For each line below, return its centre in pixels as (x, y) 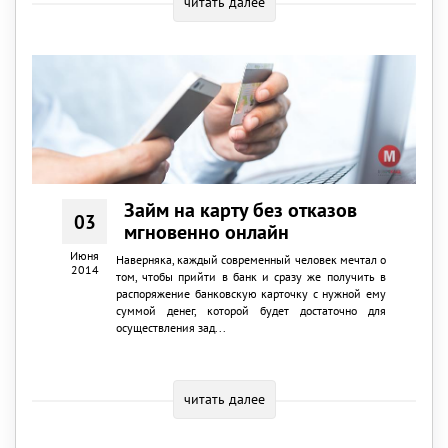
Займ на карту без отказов (241, 210)
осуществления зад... (170, 328)
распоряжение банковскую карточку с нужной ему (250, 294)
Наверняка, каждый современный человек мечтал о (250, 260)
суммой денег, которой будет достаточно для (250, 311)
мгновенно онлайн (207, 232)
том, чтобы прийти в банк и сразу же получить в (250, 277)
